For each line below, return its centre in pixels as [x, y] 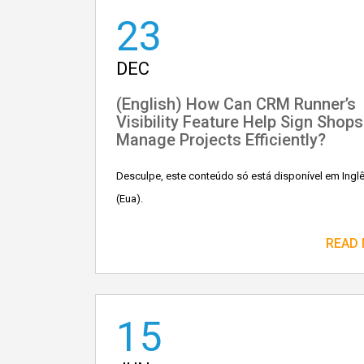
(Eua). [130, 199]
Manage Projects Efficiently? [221, 140]
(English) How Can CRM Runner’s [236, 104]
